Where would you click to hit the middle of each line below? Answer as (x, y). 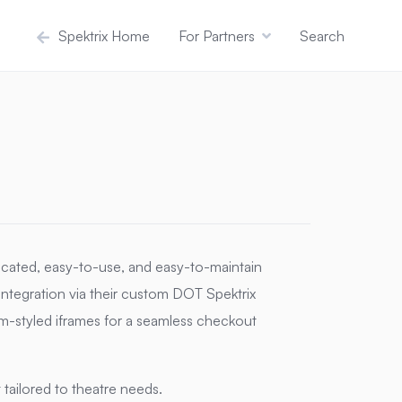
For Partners (217, 35)
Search (322, 35)
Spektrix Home (102, 35)
